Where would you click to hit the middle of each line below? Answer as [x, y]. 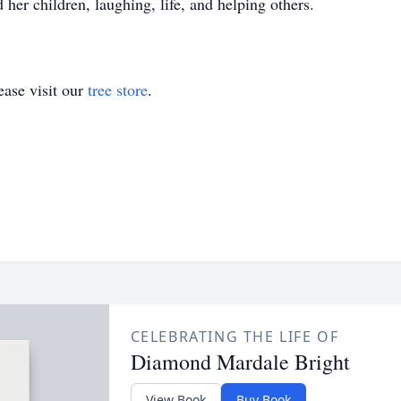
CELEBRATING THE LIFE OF [235, 337]
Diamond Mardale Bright [240, 362]
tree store [118, 90]
